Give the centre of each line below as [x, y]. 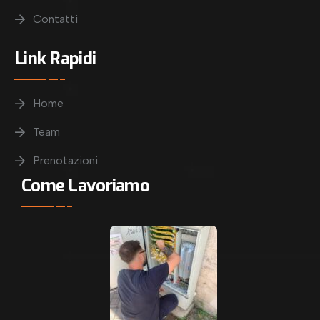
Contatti [55, 19]
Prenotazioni [65, 160]
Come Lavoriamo [85, 185]
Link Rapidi [55, 58]
